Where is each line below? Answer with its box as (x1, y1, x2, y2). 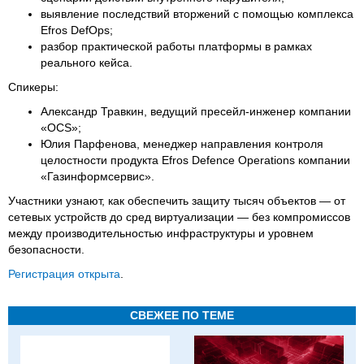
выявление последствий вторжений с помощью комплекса (41, 6, 353, 20)
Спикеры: (8, 80, 58, 93)
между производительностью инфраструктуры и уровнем (8, 226, 314, 240)
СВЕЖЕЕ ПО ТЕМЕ (130, 308, 234, 322)
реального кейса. (41, 55, 132, 69)
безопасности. (8, 242, 84, 256)
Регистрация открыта (8, 266, 120, 280)
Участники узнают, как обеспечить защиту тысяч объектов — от (8, 193, 345, 207)
